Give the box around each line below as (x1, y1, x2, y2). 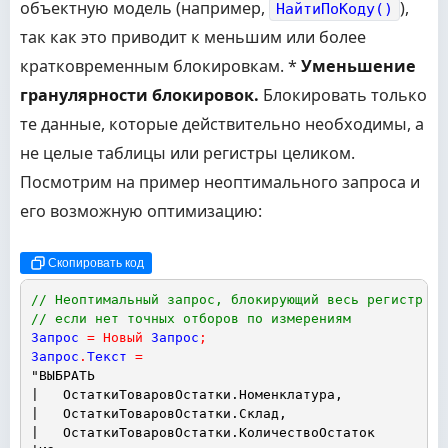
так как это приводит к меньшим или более (20, 26, 366, 48)
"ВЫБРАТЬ (31, 368, 95, 383)
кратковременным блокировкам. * (20, 55, 301, 77)
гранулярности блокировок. (20, 84, 259, 106)
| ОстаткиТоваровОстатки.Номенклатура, (31, 387, 343, 402)
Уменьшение (301, 55, 416, 77)
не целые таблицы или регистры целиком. (20, 142, 355, 164)
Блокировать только (259, 84, 427, 106)
